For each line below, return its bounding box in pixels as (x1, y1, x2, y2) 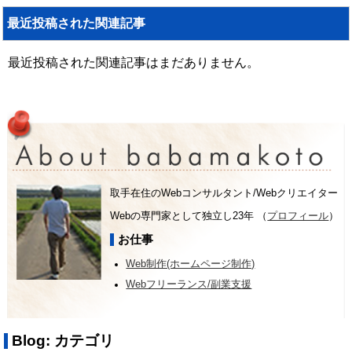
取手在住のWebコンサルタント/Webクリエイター (110, 187, 339, 199)
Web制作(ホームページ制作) (126, 258, 255, 269)
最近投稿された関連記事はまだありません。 (8, 55, 259, 69)
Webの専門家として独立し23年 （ (110, 210, 268, 222)
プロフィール (267, 210, 329, 222)
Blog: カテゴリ (12, 332, 114, 350)
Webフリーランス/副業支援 (126, 278, 252, 290)
